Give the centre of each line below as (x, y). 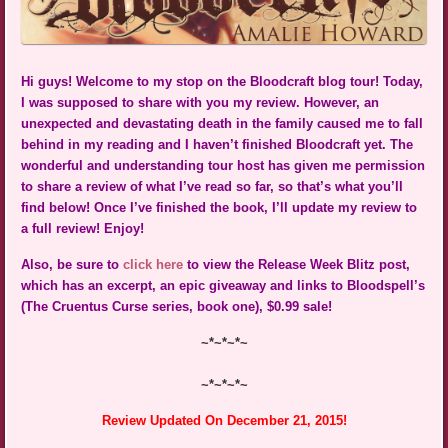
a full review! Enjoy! (83, 229)
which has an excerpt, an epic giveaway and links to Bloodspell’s (223, 286)
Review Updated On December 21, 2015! (224, 421)
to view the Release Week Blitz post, (297, 265)
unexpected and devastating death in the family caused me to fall (222, 124)
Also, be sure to (72, 265)
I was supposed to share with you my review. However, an (200, 103)
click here (153, 265)
